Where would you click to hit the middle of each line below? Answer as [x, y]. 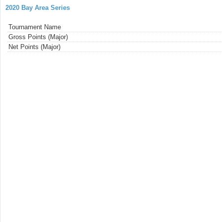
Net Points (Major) [34, 47]
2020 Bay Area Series [38, 8]
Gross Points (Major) [38, 37]
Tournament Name [35, 27]
